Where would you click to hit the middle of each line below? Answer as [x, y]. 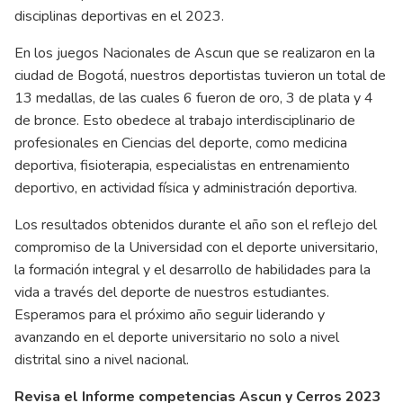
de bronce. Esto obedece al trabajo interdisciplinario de [185, 120]
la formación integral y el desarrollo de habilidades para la [193, 269]
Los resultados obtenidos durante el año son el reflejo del [196, 224]
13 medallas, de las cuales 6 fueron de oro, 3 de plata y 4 [194, 98]
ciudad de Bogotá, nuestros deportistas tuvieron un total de [200, 75]
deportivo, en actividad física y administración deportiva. [186, 188]
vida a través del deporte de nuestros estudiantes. [172, 292]
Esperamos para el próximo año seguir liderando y [170, 314]
